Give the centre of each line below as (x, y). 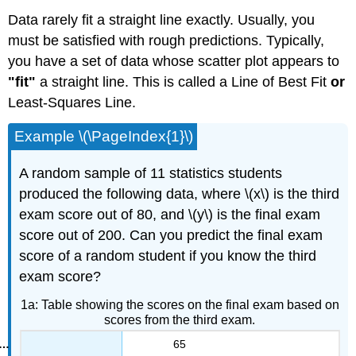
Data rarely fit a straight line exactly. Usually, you (162, 20)
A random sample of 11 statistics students (151, 173)
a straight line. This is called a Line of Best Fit (184, 82)
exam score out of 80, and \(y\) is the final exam (170, 214)
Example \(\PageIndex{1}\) (104, 137)
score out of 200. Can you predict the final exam (171, 235)
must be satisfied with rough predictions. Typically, (166, 41)
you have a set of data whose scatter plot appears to (174, 62)
